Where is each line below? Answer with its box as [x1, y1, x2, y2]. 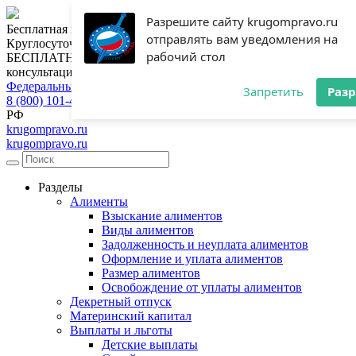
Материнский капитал [70, 309, 192, 323]
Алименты [70, 195, 128, 208]
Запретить [243, 83, 304, 99]
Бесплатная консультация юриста [6, 22, 186, 36]
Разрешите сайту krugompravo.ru [146, 14, 338, 29]
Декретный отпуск [70, 295, 172, 308]
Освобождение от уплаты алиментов [102, 281, 302, 294]
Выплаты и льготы [70, 323, 172, 337]
